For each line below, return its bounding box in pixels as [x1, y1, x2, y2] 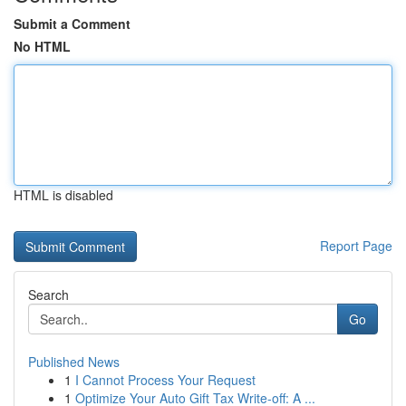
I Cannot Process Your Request [75, 371, 256, 389]
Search [28, 285, 69, 304]
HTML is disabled [14, 186, 113, 204]
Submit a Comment [14, 14, 130, 33]
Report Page [320, 237, 392, 255]
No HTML [14, 37, 71, 55]
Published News [28, 353, 120, 371]
